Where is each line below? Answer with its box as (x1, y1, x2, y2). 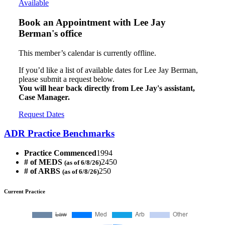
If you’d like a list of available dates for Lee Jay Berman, (19, 65, 198, 74)
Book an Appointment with (19, 17, 134, 28)
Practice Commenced (24, 149, 96, 158)
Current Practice (4, 188, 45, 195)
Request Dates (19, 109, 64, 119)
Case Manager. (19, 92, 70, 101)
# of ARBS (24, 167, 62, 176)
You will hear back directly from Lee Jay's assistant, (19, 83, 195, 92)
